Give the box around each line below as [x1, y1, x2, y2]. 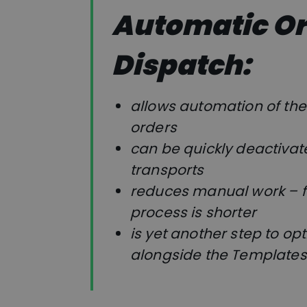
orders [130, 118, 177, 138]
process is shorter [130, 203, 256, 223]
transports [130, 160, 204, 180]
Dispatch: [112, 45, 251, 84]
